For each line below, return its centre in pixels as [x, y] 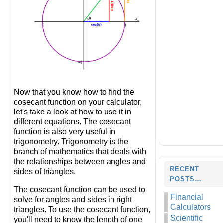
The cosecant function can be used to [80, 190]
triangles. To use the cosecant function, [82, 210]
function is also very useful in [65, 132]
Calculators [190, 207]
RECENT [184, 169]
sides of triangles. [45, 172]
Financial [187, 197]
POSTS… [186, 179]
